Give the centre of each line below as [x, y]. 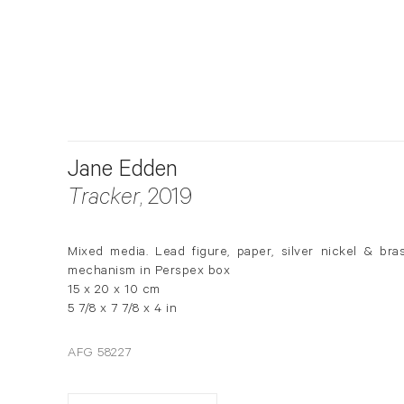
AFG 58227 [100, 354]
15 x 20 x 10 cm [114, 291]
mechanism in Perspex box [149, 272]
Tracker [104, 200]
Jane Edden [123, 173]
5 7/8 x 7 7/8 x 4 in [122, 310]
